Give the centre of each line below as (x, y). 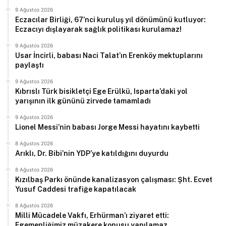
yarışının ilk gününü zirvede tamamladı (83, 101)
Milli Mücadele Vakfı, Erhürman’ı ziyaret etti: (92, 216)
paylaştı (30, 65)
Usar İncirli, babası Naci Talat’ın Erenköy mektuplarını (109, 56)
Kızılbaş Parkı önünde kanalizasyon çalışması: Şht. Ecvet (114, 180)
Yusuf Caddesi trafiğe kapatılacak (76, 189)
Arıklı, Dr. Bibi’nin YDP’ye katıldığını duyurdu (92, 154)
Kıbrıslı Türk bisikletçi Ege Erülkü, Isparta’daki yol (101, 92)
